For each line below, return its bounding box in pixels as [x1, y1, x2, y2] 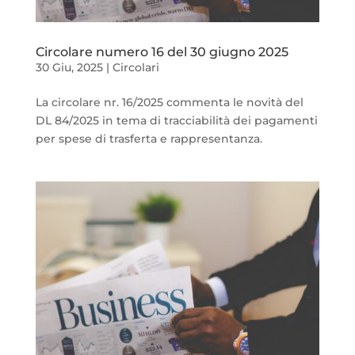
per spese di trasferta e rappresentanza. [35, 132, 262, 147]
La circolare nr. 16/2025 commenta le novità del [35, 95, 303, 110]
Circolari [112, 60, 159, 75]
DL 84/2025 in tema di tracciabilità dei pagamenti [35, 113, 318, 128]
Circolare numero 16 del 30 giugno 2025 [35, 44, 288, 60]
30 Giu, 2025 [35, 60, 103, 75]
